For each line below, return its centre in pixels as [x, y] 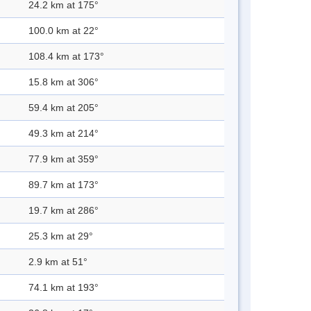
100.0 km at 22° [64, 31]
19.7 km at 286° [64, 211]
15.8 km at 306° [64, 82]
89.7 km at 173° [64, 185]
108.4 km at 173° [66, 57]
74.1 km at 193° [64, 288]
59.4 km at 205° [64, 108]
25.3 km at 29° [61, 236]
